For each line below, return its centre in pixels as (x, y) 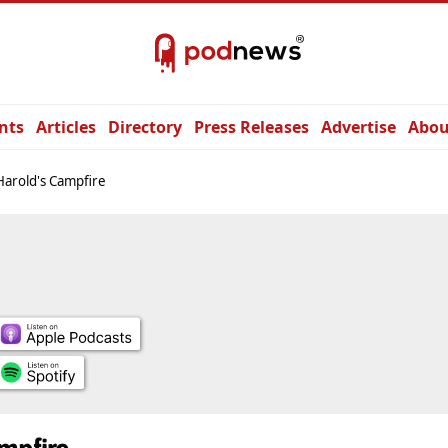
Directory (145, 127)
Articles (66, 127)
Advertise (358, 127)
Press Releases (251, 127)
